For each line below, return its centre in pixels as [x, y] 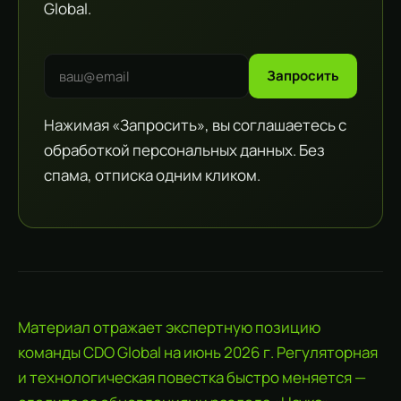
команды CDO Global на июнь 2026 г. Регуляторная [198, 352]
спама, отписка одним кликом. [152, 175]
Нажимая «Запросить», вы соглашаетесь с [195, 125]
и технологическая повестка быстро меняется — [192, 377]
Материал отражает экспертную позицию [169, 327]
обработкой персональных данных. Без [184, 150]
